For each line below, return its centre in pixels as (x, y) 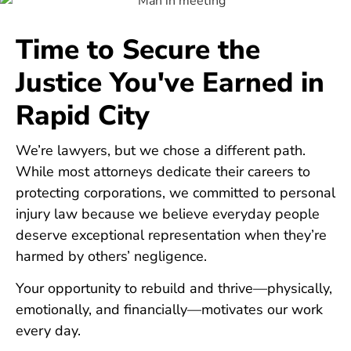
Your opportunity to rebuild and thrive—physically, (174, 289)
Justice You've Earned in (170, 82)
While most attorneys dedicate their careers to (163, 171)
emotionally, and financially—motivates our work (169, 310)
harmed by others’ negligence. (111, 256)
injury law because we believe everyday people (168, 213)
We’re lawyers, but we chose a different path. (161, 150)
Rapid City (83, 115)
